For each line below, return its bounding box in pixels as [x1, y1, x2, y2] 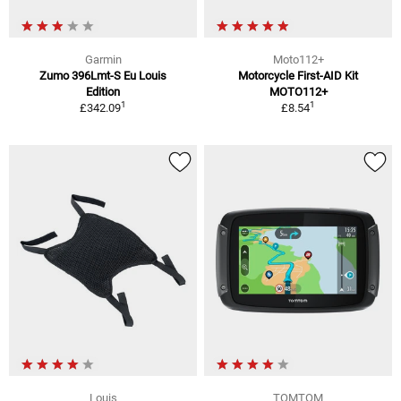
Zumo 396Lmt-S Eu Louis [39, 68, 166, 82]
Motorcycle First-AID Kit [238, 68, 358, 82]
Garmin [84, 52, 122, 66]
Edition [86, 84, 120, 98]
